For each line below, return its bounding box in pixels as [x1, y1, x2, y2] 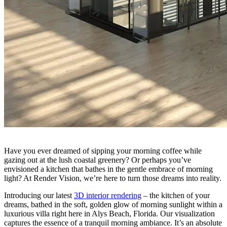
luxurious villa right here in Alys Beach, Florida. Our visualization [4, 209, 215, 218]
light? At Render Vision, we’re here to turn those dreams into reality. [4, 174, 221, 183]
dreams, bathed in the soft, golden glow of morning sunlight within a [4, 200, 222, 209]
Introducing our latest [4, 191, 74, 200]
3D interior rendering [74, 191, 141, 200]
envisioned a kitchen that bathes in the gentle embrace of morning [4, 165, 213, 174]
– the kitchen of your [141, 191, 210, 200]
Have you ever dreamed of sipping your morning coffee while [4, 146, 202, 156]
